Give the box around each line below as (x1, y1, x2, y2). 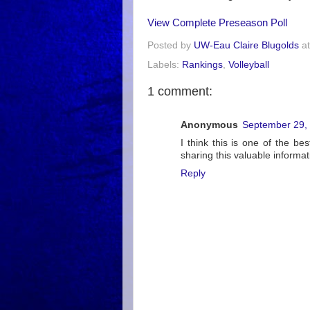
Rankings (182, 59, 223, 70)
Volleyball (228, 59, 269, 70)
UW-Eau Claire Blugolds (194, 39, 299, 51)
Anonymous (181, 120, 238, 130)
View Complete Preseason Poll (147, 17, 287, 28)
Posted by (147, 39, 194, 51)
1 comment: (147, 84, 212, 98)
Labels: (147, 59, 182, 70)
